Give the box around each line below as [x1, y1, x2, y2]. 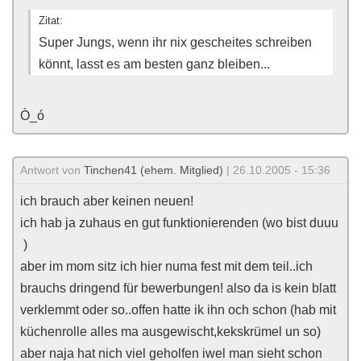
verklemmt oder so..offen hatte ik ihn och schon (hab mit [20, 303, 336, 317]
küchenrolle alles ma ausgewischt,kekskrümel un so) [20, 325, 321, 338]
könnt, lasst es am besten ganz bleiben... [39, 57, 270, 71]
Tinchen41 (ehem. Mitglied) [84, 164, 223, 176]
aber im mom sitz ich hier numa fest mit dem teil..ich [20, 259, 313, 273]
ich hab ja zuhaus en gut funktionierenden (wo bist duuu [20, 216, 338, 230]
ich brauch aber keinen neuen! [20, 194, 193, 208]
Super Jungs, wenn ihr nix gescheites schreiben [39, 35, 312, 49]
